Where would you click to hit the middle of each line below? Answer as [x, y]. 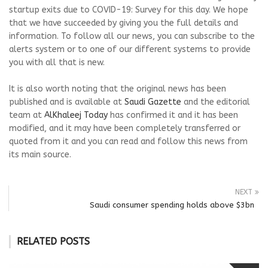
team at [27, 115]
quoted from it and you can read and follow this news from [128, 141]
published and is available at [67, 102]
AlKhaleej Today [76, 115]
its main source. [40, 154]
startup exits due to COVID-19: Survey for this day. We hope [129, 10]
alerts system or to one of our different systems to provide [130, 49]
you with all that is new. [57, 62]
